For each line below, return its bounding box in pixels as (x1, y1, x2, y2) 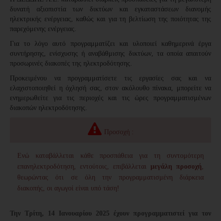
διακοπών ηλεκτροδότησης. (10, 104, 87, 111)
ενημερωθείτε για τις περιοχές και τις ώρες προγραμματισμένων (10, 94, 211, 102)
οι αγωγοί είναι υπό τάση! (47, 184, 119, 192)
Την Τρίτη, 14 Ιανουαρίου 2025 (10, 210, 110, 217)
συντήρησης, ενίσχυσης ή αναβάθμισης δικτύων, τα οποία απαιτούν (10, 50, 211, 57)
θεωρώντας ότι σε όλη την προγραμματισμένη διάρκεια (17, 174, 204, 181)
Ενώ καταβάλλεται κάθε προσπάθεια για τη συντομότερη (17, 152, 204, 159)
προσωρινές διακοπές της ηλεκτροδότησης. (10, 60, 132, 67)
